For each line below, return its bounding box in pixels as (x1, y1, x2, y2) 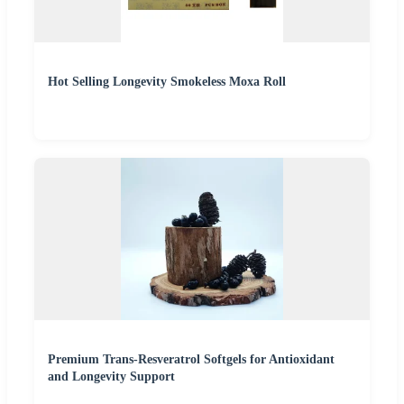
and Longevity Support (48, 370, 175, 384)
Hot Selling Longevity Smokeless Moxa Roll (48, 75, 286, 89)
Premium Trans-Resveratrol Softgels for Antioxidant (48, 353, 335, 367)
